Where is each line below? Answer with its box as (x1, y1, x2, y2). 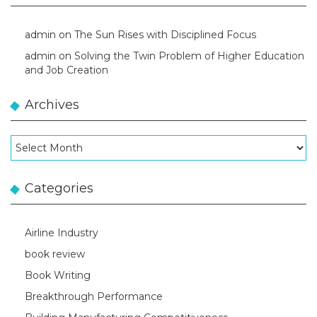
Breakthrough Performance (25, 290, 163, 303)
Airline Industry (25, 226, 98, 239)
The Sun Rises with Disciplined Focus (74, 28, 256, 41)
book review (25, 248, 85, 260)
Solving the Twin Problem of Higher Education (74, 50, 304, 62)
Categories (25, 180, 93, 196)
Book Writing (25, 269, 91, 282)
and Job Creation (25, 64, 108, 76)
